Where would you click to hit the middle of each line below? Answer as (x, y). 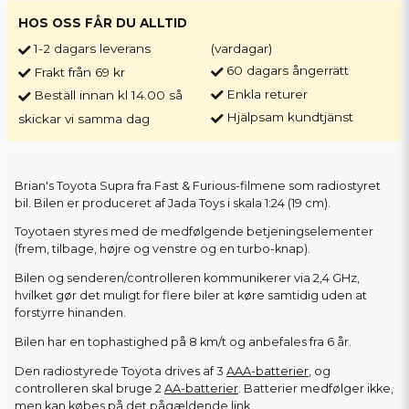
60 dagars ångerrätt (288, 71)
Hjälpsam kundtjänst (290, 117)
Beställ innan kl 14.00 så (108, 95)
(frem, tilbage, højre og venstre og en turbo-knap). (163, 249)
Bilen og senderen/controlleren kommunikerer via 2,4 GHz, (187, 278)
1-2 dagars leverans (92, 49)
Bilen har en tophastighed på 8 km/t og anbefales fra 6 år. (183, 342)
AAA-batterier (267, 371)
